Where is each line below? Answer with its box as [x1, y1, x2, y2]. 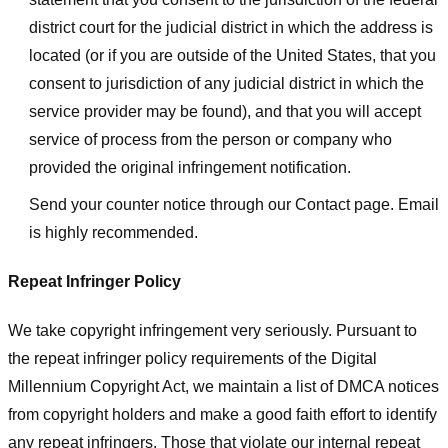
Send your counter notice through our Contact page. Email [28, 196, 439, 214]
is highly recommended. [28, 224, 198, 242]
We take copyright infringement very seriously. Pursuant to [8, 321, 417, 339]
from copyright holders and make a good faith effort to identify [8, 405, 437, 423]
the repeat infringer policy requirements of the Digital [8, 349, 377, 367]
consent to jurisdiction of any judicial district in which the [28, 74, 424, 92]
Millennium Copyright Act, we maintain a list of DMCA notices [8, 377, 439, 395]
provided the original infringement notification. [28, 158, 351, 176]
